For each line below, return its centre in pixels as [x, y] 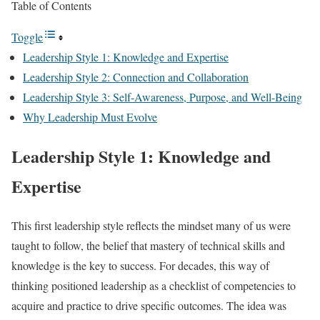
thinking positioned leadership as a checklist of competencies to [154, 285]
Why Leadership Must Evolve [90, 117]
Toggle [27, 37]
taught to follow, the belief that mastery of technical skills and [148, 245]
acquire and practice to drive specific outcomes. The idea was [149, 305]
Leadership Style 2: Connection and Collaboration [136, 77]
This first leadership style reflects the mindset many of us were [151, 225]
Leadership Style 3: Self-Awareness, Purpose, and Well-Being [162, 97]
